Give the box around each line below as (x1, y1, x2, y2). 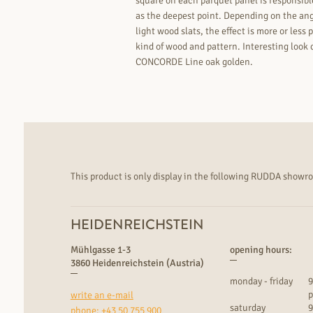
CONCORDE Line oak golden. (135, 56, 253, 68)
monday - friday (230, 275, 293, 288)
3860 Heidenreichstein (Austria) (70, 257, 204, 270)
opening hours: (230, 244, 293, 256)
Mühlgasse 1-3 (70, 244, 131, 256)
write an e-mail (70, 289, 133, 302)
